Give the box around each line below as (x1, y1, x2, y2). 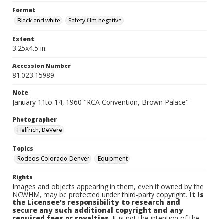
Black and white (17, 16, 60, 24)
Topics (12, 144, 33, 153)
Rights (12, 173, 33, 181)
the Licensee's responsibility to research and (12, 197, 180, 207)
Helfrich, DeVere (17, 126, 62, 134)
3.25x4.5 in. (12, 44, 47, 53)
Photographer (12, 115, 57, 124)
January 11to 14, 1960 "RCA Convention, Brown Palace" (12, 97, 189, 107)
